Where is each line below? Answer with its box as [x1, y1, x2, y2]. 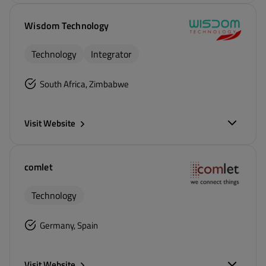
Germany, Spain [40, 218, 98, 232]
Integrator [91, 47, 132, 61]
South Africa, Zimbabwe [40, 77, 129, 91]
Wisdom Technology [24, 18, 109, 33]
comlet [24, 160, 53, 174]
